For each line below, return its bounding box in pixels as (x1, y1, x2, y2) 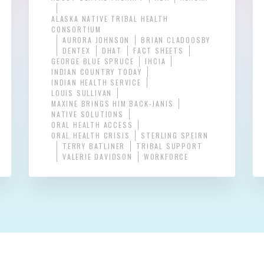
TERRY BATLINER (62, 141, 126, 151)
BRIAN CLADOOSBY (141, 35, 211, 45)
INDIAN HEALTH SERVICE (51, 77, 141, 88)
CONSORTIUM (51, 24, 102, 35)
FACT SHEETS (133, 45, 184, 56)
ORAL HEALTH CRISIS (51, 130, 130, 141)
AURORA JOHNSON (62, 35, 130, 45)
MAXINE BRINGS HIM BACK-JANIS (51, 98, 174, 109)
